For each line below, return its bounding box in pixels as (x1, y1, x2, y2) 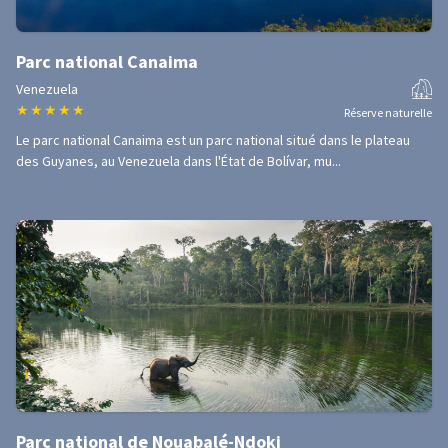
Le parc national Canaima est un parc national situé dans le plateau (16, 131, 410, 149)
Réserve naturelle (344, 105, 432, 120)
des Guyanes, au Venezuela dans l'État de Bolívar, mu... (16, 152, 341, 170)
